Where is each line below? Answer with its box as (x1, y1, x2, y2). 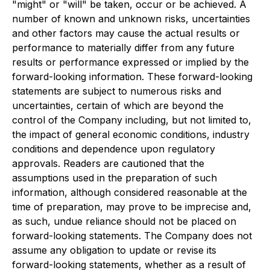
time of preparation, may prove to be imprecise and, (12, 201, 251, 213)
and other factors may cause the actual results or (12, 27, 240, 39)
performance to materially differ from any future (12, 42, 234, 54)
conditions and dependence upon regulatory (12, 143, 215, 155)
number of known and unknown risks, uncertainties (12, 13, 250, 25)
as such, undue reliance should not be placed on (12, 215, 236, 227)
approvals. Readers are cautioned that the (12, 157, 204, 169)
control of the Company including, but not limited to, (12, 114, 251, 126)
